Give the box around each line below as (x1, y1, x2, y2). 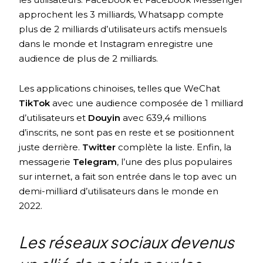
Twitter (82, 141, 119, 153)
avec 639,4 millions (123, 112, 207, 124)
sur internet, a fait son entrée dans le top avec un (19, 171, 237, 183)
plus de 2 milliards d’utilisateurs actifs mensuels (19, 23, 227, 35)
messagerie (19, 156, 73, 168)
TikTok (19, 97, 53, 109)
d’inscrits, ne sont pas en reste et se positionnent (19, 127, 235, 139)
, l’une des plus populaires (117, 156, 232, 168)
